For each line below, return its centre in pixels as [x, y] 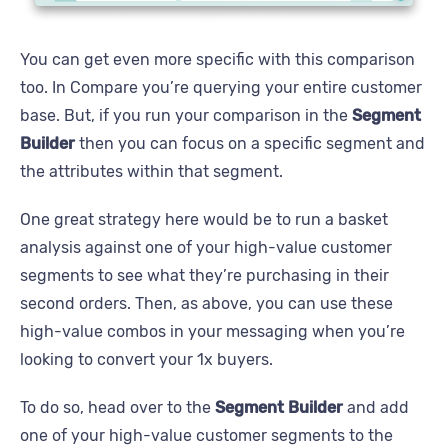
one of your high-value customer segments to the [206, 436]
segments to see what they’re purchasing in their [204, 276]
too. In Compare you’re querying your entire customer [221, 88]
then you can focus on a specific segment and [250, 144]
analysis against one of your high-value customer [206, 248]
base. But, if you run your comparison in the [186, 116]
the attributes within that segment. [151, 172]
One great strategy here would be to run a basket [204, 220]
